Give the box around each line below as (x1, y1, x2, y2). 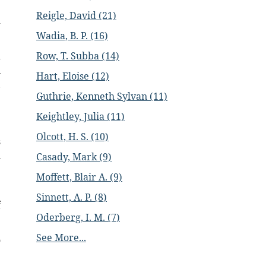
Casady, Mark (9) (36, 150, 112, 163)
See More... (36, 231, 86, 244)
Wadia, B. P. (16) (36, 29, 108, 42)
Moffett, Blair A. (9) (36, 170, 122, 183)
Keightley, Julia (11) (36, 110, 125, 123)
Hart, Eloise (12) (36, 69, 109, 83)
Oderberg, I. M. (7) (36, 211, 120, 224)
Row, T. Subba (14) (36, 49, 119, 62)
